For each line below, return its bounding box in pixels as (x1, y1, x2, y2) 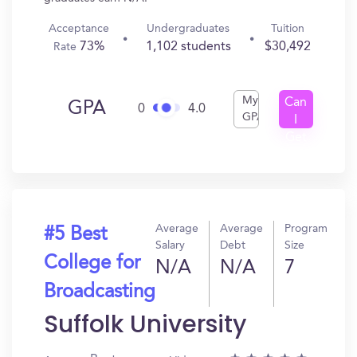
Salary (155, 240, 185, 251)
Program (284, 223, 328, 234)
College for (44, 254, 140, 273)
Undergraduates (147, 23, 230, 34)
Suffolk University (44, 308, 246, 341)
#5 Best (44, 226, 107, 245)
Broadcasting (44, 283, 155, 302)
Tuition (270, 23, 304, 34)
